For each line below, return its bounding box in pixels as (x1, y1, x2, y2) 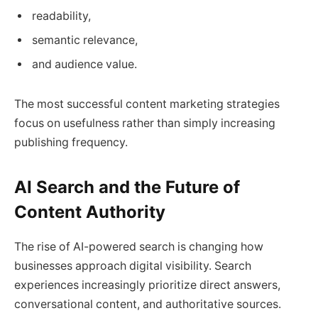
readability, (32, 9, 91, 23)
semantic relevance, (32, 33, 138, 48)
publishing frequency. (14, 135, 128, 149)
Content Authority (14, 202, 165, 223)
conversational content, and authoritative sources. (14, 297, 281, 312)
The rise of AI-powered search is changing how (14, 240, 263, 254)
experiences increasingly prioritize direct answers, (14, 278, 280, 292)
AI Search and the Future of (14, 177, 240, 198)
